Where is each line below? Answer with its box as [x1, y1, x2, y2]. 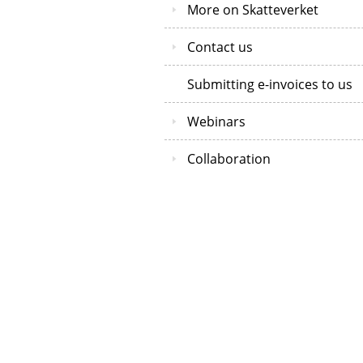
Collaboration [187, 149, 271, 168]
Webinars [187, 112, 246, 130]
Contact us [187, 37, 253, 56]
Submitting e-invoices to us [187, 75, 352, 93]
